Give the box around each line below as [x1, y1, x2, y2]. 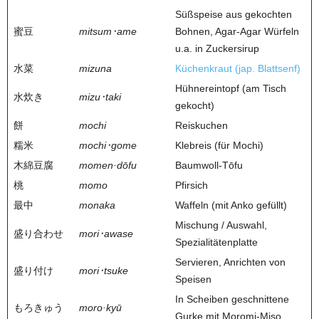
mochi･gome [79, 139, 137, 151]
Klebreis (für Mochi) [175, 139, 263, 151]
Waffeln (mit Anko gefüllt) [175, 199, 287, 211]
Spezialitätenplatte [175, 236, 258, 248]
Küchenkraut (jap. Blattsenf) [175, 62, 300, 74]
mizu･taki [79, 90, 121, 103]
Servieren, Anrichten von [175, 256, 286, 268]
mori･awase [79, 227, 133, 239]
